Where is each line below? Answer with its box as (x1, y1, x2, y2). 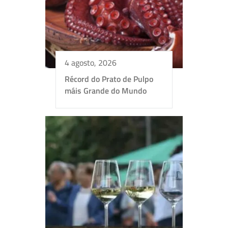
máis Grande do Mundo (65, 84, 147, 97)
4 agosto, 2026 (65, 56, 117, 69)
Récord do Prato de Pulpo (65, 72, 153, 85)
